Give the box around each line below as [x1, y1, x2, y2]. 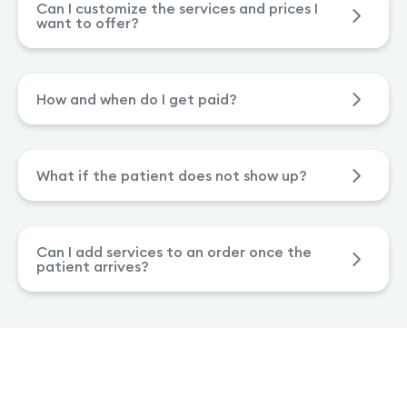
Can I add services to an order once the [36, 242, 312, 261]
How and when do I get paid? [36, 89, 237, 108]
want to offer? [36, 13, 139, 32]
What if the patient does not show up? [36, 165, 307, 184]
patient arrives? [36, 256, 149, 275]
